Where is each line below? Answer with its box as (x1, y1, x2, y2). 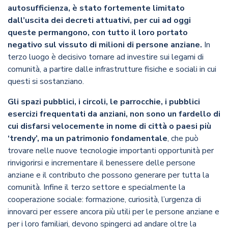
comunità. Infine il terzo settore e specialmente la (8, 182, 185, 193)
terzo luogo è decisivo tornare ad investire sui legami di (8, 51, 204, 63)
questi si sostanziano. (8, 76, 84, 88)
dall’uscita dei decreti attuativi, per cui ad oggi (8, 15, 191, 26)
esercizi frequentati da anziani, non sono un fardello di (8, 108, 220, 120)
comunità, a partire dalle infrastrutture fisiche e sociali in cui (8, 64, 216, 75)
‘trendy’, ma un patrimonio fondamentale (8, 133, 167, 145)
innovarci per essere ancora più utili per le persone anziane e (8, 206, 219, 218)
